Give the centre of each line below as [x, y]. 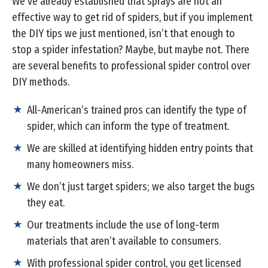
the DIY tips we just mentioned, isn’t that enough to [124, 34]
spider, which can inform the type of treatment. [128, 127]
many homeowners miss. [80, 165]
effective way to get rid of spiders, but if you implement [132, 18]
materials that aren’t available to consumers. [124, 241]
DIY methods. [42, 82]
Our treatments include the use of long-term [123, 225]
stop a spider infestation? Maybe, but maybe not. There [131, 50]
